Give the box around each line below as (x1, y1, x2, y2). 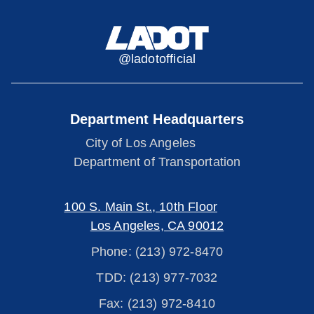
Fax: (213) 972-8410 (98, 296, 216, 310)
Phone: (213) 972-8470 (90, 245, 224, 259)
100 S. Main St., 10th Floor (64, 200, 218, 214)
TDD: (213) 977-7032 (96, 271, 218, 285)
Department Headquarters (69, 111, 245, 127)
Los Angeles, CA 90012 (90, 219, 224, 233)
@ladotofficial (118, 52, 196, 66)
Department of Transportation (73, 155, 241, 169)
